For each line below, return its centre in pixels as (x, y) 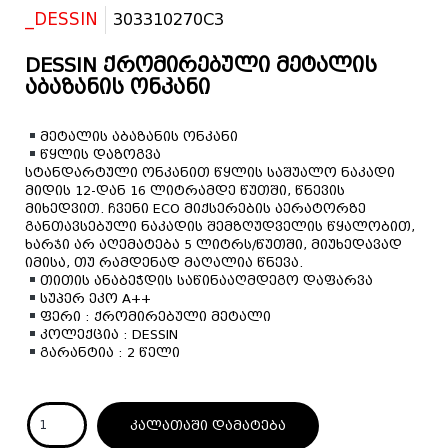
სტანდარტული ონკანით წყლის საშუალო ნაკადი (210, 172)
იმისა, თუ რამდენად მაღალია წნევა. (164, 262)
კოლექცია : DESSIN (108, 334)
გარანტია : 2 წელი (109, 352)
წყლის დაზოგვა (100, 154)
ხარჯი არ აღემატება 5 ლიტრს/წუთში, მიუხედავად (213, 244)
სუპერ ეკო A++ (95, 298)
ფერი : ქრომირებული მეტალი (155, 316)
